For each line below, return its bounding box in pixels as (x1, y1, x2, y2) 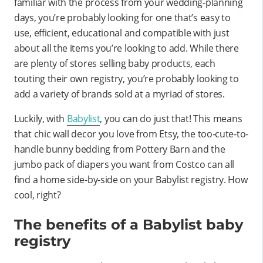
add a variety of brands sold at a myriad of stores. (14, 87, 225, 100)
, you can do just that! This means (100, 112, 242, 125)
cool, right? (14, 188, 61, 201)
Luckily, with (14, 112, 67, 125)
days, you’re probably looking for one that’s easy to (14, 11, 231, 24)
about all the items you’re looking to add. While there (14, 41, 239, 55)
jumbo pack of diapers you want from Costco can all (14, 157, 235, 171)
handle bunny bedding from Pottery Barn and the (14, 142, 225, 156)
